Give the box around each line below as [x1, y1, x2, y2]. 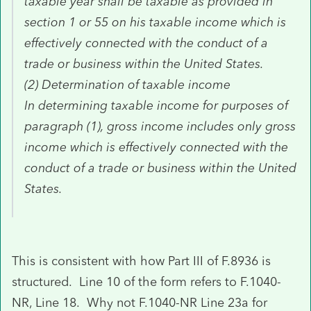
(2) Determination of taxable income [24, 76, 230, 92]
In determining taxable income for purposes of [24, 97, 288, 113]
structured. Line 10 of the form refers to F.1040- [12, 274, 281, 289]
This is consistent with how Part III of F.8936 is [12, 253, 271, 269]
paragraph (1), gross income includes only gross [24, 118, 296, 134]
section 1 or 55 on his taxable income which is [24, 14, 286, 30]
